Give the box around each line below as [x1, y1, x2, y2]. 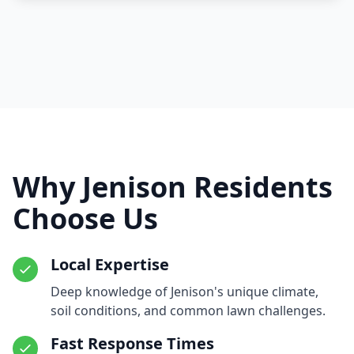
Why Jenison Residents [13, 168, 333, 207]
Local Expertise [51, 254, 169, 276]
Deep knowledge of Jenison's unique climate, [51, 283, 318, 301]
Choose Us [13, 199, 158, 239]
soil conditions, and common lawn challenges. [51, 302, 326, 320]
